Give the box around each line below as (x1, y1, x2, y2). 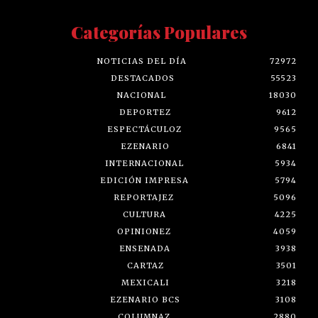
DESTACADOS (110, 72, 175, 83)
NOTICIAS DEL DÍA (97, 55, 187, 66)
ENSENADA (119, 243, 170, 253)
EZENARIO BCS (109, 294, 180, 305)
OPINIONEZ (116, 226, 171, 236)
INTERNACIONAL (105, 158, 184, 168)
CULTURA (123, 209, 166, 219)
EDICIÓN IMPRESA (100, 175, 189, 185)
